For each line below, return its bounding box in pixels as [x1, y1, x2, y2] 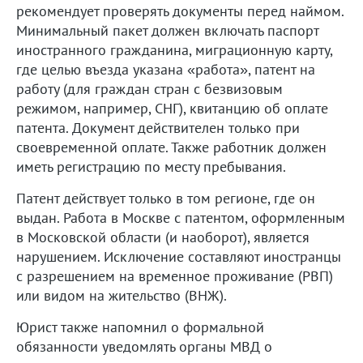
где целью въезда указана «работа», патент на [16, 59, 315, 79]
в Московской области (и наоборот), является [16, 227, 310, 246]
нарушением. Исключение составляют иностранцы [16, 246, 341, 266]
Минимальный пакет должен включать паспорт [16, 20, 318, 40]
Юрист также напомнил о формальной [16, 317, 264, 336]
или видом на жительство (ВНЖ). [16, 285, 227, 305]
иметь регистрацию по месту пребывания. [16, 156, 286, 176]
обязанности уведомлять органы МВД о [16, 336, 272, 356]
